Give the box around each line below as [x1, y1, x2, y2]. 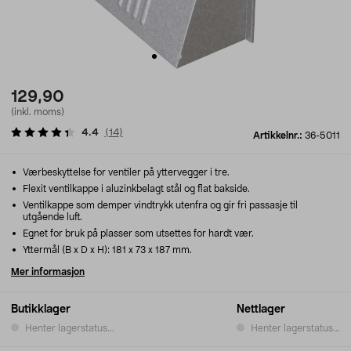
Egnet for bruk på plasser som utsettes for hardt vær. [20, 229, 254, 238]
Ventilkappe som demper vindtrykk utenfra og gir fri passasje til [20, 201, 298, 210]
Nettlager [237, 304, 285, 315]
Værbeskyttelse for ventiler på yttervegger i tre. [20, 168, 230, 177]
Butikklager [11, 304, 71, 315]
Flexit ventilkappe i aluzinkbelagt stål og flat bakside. [20, 184, 250, 194]
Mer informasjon [11, 267, 85, 277]
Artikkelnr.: [253, 131, 305, 140]
